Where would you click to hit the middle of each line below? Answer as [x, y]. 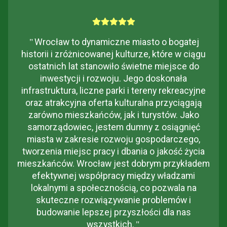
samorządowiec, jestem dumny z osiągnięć [113, 127]
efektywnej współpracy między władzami [113, 176]
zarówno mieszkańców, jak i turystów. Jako [113, 115]
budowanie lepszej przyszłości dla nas [113, 213]
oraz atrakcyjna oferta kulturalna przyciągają [113, 103]
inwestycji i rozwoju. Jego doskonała [113, 79]
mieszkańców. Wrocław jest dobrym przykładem [113, 164]
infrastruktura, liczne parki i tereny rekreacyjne [113, 91]
